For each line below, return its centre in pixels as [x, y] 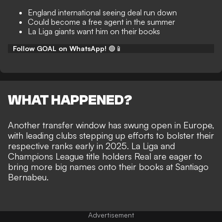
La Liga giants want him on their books [94, 31]
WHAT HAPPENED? [70, 100]
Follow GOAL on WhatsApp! [60, 48]
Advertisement [111, 215]
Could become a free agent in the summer [101, 22]
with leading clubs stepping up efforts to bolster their [111, 136]
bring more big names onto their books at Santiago [108, 167]
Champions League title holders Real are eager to [105, 156]
